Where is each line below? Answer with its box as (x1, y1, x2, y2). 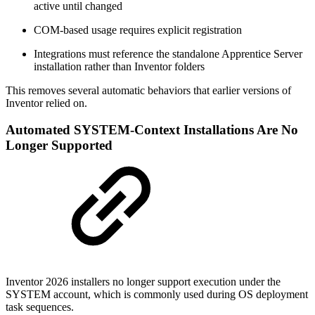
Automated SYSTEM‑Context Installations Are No (6, 122, 298, 138)
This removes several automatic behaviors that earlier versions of (6, 84, 291, 96)
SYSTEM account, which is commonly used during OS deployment (6, 288, 308, 301)
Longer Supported (6, 138, 112, 153)
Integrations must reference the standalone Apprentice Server (34, 47, 302, 60)
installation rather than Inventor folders (34, 60, 205, 72)
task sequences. (6, 301, 74, 314)
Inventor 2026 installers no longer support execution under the (6, 276, 281, 288)
